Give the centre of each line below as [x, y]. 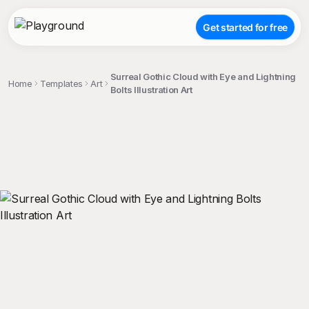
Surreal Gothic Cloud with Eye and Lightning [203, 77]
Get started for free [245, 27]
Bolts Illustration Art [151, 90]
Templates [62, 83]
